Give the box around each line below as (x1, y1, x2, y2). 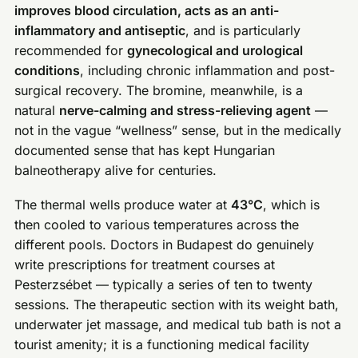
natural (14, 102, 60, 119)
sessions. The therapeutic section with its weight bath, (14, 296, 340, 312)
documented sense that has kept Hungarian (14, 142, 276, 159)
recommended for (14, 42, 128, 59)
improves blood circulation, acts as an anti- (14, 2, 280, 19)
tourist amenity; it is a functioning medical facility (14, 336, 310, 352)
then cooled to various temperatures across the (14, 216, 300, 233)
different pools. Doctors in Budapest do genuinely (14, 236, 315, 253)
